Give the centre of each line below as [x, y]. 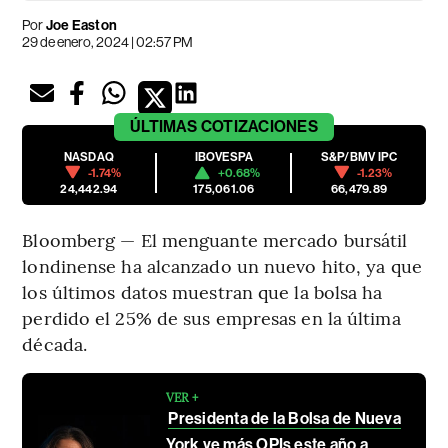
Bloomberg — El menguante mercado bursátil [215, 239]
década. [55, 343]
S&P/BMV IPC [359, 156]
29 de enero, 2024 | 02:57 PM [108, 41]
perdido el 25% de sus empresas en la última [211, 317]
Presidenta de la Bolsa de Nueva [284, 418]
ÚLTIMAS [164, 126]
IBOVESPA [224, 156]
